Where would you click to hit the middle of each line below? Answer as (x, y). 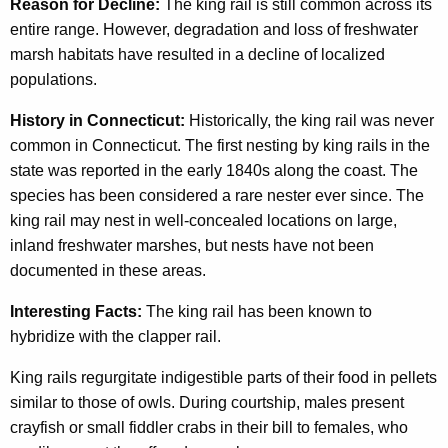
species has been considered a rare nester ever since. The (217, 196)
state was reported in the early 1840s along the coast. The (214, 171)
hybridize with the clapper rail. (115, 337)
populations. (53, 80)
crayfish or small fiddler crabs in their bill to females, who (209, 428)
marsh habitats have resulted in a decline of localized (197, 55)
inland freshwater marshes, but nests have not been (192, 246)
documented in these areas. (108, 271)
